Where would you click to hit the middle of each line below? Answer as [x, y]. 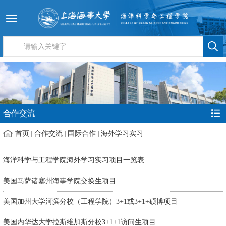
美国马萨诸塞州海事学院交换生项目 [60, 181]
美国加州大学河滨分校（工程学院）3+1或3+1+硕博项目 [90, 202]
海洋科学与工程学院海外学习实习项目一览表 [74, 160]
